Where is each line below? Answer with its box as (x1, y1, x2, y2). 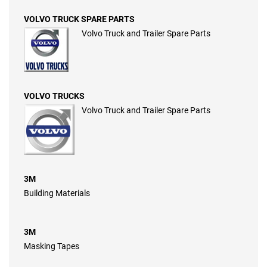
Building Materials (24, 188, 90, 198)
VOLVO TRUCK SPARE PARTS (24, 14, 135, 24)
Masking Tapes (24, 241, 79, 252)
